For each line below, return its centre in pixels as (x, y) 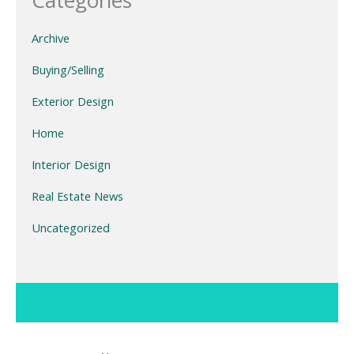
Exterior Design (73, 102)
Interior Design (71, 165)
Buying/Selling (68, 70)
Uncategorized (71, 228)
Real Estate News (77, 196)
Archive (51, 38)
